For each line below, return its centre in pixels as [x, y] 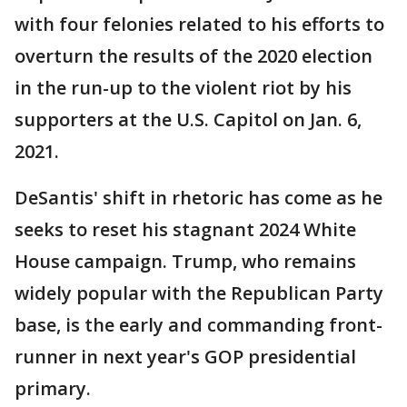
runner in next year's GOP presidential [185, 357]
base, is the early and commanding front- [199, 325]
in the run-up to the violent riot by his [183, 88]
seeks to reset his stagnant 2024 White [185, 230]
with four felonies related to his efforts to [199, 25]
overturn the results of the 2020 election [194, 56]
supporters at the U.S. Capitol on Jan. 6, [188, 120]
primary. [53, 389]
